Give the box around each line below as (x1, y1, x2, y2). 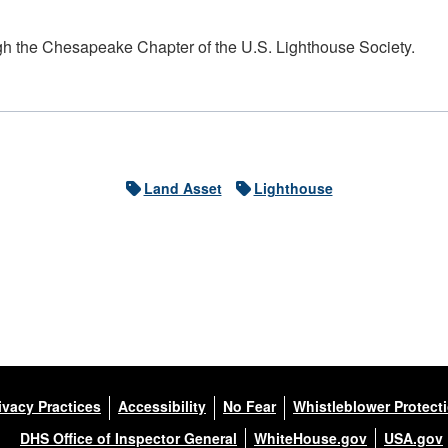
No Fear (223, 396, 276, 416)
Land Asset (143, 178, 222, 198)
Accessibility (118, 396, 206, 416)
